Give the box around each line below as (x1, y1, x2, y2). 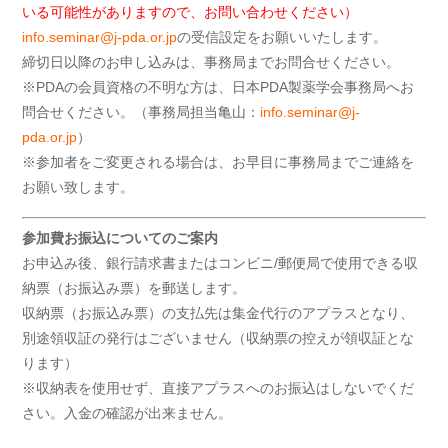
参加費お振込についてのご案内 (22, 230, 219, 247)
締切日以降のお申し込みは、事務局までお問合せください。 (22, 54, 401, 71)
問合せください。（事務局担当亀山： (22, 104, 261, 121)
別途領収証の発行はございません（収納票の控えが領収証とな (22, 330, 415, 347)
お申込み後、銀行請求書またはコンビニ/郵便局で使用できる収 (22, 255, 419, 272)
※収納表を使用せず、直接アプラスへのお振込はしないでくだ (22, 380, 415, 397)
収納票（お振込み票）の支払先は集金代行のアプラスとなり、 (22, 305, 415, 322)
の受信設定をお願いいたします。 (177, 29, 388, 46)
